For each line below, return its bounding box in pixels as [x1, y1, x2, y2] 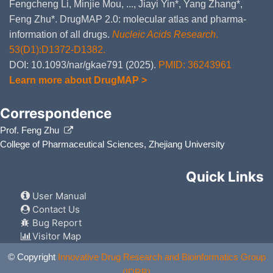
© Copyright [7, 252, 58, 263]
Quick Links [186, 168, 264, 185]
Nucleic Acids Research [112, 29, 216, 40]
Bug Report [30, 217, 82, 229]
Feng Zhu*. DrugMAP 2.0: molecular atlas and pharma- [9, 13, 246, 24]
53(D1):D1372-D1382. [9, 44, 105, 55]
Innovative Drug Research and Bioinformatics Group [57, 252, 266, 263]
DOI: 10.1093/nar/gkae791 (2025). [9, 59, 158, 70]
